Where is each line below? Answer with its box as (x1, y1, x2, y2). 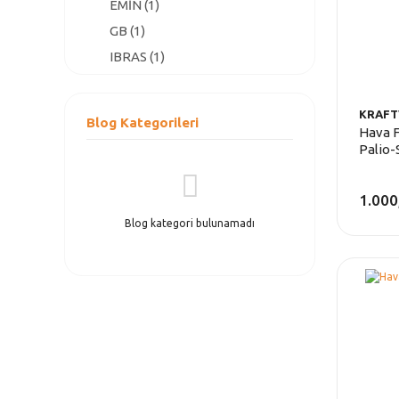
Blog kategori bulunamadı (125, 217, 255, 229)
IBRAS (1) (110, 49, 165, 64)
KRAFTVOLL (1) (110, 75, 203, 90)
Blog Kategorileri (86, 115, 199, 130)
